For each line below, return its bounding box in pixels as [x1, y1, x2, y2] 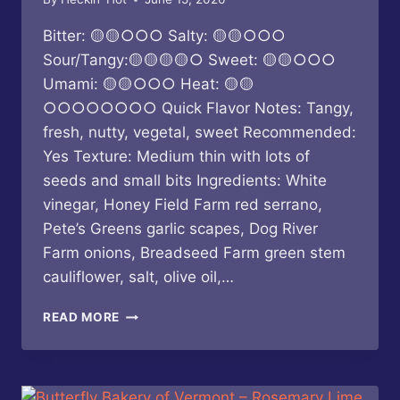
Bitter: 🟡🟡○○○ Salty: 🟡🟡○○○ [43, 27, 286, 46]
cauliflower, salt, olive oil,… [43, 268, 234, 287]
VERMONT [119, 362, 185, 377]
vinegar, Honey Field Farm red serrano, [43, 196, 322, 214]
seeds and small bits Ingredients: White [43, 171, 327, 190]
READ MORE [43, 310, 121, 325]
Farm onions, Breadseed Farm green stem [43, 244, 346, 262]
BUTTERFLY [119, 305, 196, 321]
